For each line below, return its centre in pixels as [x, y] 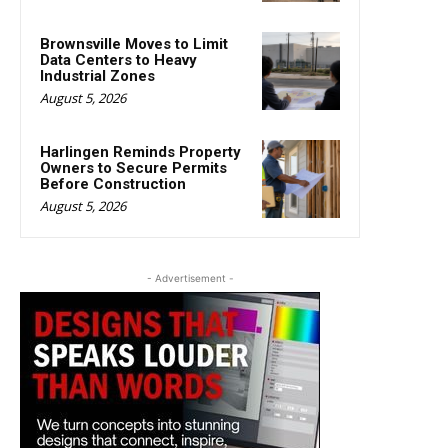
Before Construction [113, 183]
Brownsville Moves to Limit [134, 43]
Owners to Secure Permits [133, 167]
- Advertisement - [190, 277]
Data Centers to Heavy [118, 59]
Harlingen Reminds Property [140, 151]
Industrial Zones [97, 75]
